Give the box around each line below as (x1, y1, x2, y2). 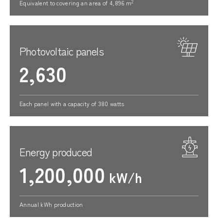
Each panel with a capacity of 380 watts (19, 99, 125, 108)
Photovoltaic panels (19, 43, 104, 58)
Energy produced (19, 144, 92, 159)
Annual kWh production (19, 200, 83, 208)
